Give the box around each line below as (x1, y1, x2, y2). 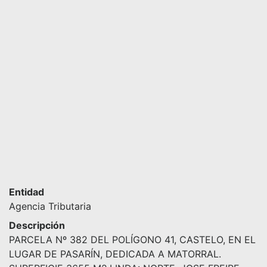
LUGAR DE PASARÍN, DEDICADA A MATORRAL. (9, 247, 221, 260)
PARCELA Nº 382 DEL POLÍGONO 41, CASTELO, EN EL (9, 233, 256, 246)
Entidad (9, 185, 44, 198)
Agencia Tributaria (9, 200, 91, 212)
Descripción (9, 219, 65, 231)
